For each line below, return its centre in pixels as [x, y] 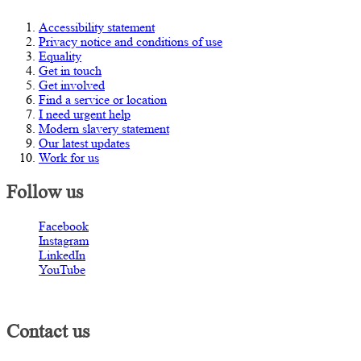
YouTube [62, 270]
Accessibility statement [97, 27]
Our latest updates [84, 143]
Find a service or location [103, 100]
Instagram [64, 241]
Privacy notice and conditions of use [131, 42]
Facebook [64, 226]
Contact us [48, 331]
